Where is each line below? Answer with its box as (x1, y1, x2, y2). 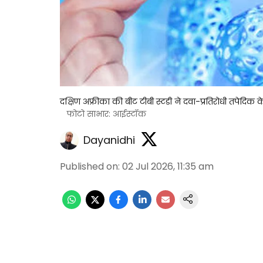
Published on (60, 160, 118, 173)
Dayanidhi (83, 132, 135, 147)
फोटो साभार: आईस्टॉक (67, 108, 146, 120)
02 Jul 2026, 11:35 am (122, 160, 214, 173)
